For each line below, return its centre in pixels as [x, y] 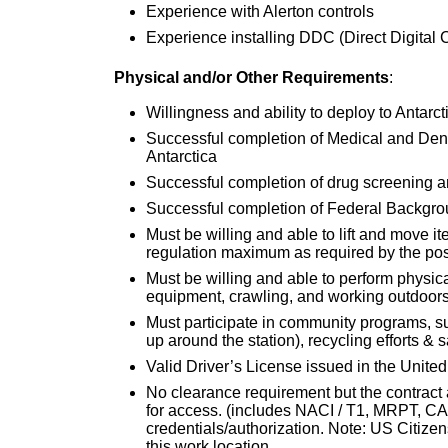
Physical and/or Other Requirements [251, 77]
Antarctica [181, 156]
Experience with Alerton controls [260, 11]
